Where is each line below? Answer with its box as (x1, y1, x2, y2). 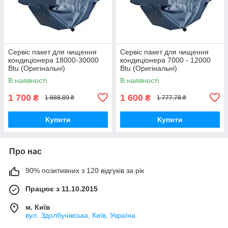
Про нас (9, 147, 42, 156)
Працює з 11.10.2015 (25, 184, 98, 193)
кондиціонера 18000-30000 (8, 55, 99, 64)
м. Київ (25, 203, 50, 211)
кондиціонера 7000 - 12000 (120, 55, 211, 64)
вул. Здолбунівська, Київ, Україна (25, 211, 135, 219)
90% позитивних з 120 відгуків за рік (25, 166, 144, 175)
